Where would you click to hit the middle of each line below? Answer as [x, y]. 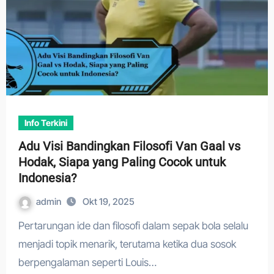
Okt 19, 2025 [108, 202]
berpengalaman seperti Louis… [87, 262]
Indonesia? [47, 178]
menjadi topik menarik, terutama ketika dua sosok [127, 244]
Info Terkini [46, 123]
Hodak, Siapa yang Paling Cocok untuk [122, 162]
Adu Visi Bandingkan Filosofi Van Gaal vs [129, 146]
